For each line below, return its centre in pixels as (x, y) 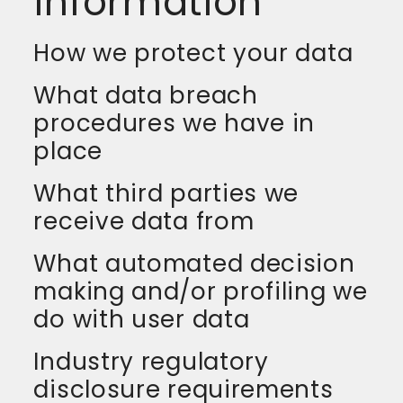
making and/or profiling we (201, 291)
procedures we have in (175, 123)
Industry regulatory (151, 361)
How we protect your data (193, 53)
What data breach (146, 95)
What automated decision (194, 263)
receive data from (144, 221)
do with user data (142, 319)
